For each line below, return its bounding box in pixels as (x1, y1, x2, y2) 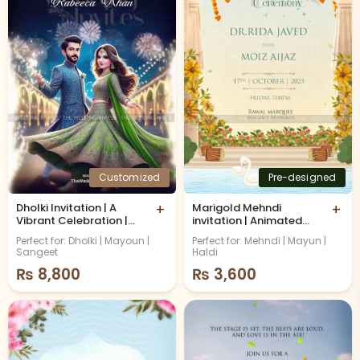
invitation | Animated (192, 212, 302, 228)
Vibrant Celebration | (16, 212, 128, 228)
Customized (98, 170, 160, 184)
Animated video (16, 225, 100, 241)
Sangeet (16, 244, 58, 259)
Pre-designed (268, 170, 336, 184)
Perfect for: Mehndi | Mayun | (192, 233, 326, 247)
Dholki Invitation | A (16, 199, 109, 215)
